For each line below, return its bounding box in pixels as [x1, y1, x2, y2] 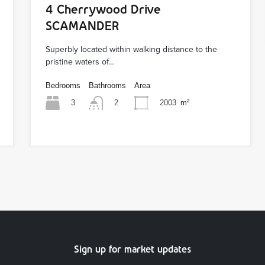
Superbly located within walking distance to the [46, 44, 218, 54]
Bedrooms [46, 80, 81, 90]
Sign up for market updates [73, 244, 192, 255]
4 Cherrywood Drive [46, 2, 161, 16]
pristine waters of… [46, 56, 115, 67]
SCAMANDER [46, 18, 120, 33]
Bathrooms [89, 80, 127, 90]
